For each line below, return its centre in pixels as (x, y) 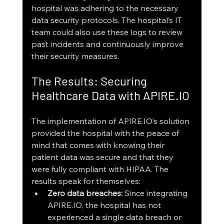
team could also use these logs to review (108, 32)
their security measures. (75, 56)
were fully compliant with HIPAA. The (101, 169)
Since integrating (156, 193)
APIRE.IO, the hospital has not (105, 205)
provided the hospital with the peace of (106, 133)
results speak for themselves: (86, 181)
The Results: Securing (90, 81)
